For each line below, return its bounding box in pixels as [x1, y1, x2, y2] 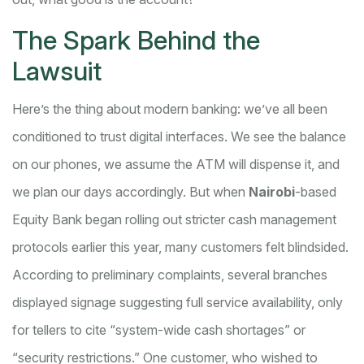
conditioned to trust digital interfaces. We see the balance [12, 128, 346, 145]
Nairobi [249, 184, 295, 201]
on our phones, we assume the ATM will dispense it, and [12, 156, 340, 173]
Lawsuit [12, 55, 102, 88]
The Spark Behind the [12, 24, 260, 57]
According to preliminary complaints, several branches [12, 266, 327, 284]
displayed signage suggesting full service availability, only [12, 294, 343, 311]
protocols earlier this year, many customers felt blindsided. [12, 239, 349, 256]
